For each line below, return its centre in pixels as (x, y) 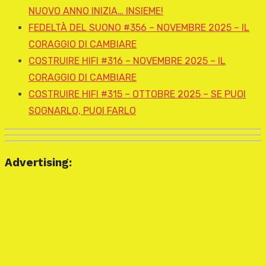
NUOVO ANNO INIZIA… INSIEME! (96, 11)
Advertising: (38, 162)
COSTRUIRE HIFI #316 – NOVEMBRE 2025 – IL (127, 61)
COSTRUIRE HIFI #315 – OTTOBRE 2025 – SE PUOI (137, 94)
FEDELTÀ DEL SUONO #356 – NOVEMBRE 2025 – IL (139, 28)
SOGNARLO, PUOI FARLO (82, 111)
